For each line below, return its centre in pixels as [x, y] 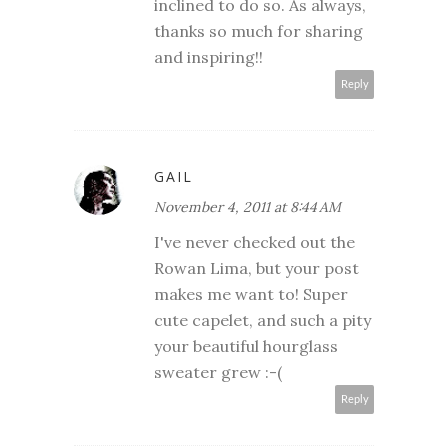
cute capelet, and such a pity [262, 319]
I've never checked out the [254, 241]
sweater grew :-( [218, 371]
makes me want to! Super [251, 293]
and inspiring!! [208, 56]
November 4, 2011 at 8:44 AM [247, 206]
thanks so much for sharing [258, 30]
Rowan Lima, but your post [256, 267]
